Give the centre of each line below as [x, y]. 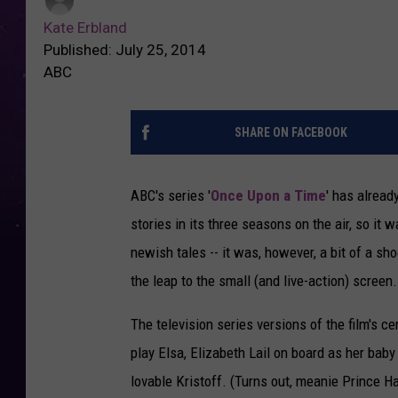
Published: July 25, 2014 [125, 50]
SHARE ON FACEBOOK [291, 133]
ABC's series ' [171, 196]
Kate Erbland [85, 28]
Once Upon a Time [268, 196]
